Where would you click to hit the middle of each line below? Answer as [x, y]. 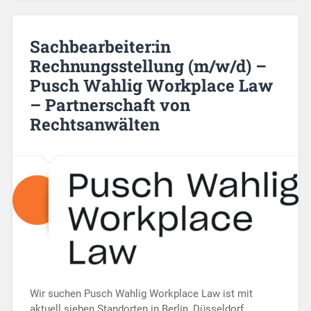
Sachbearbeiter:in [100, 46]
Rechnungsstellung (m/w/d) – [148, 66]
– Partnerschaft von [110, 104]
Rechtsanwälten [94, 124]
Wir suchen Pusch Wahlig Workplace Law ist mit [141, 293]
